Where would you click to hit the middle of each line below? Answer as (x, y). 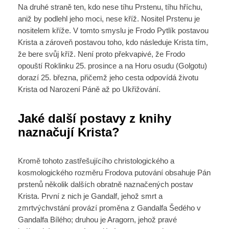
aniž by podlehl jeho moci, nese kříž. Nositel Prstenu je (109, 19)
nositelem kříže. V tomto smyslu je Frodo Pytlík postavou (113, 30)
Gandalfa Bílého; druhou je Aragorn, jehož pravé (97, 220)
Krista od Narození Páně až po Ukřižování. (89, 89)
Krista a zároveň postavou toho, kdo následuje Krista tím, (113, 42)
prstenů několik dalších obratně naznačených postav (105, 185)
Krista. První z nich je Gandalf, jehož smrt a (90, 197)
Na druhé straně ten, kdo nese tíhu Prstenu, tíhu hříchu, (110, 7)
